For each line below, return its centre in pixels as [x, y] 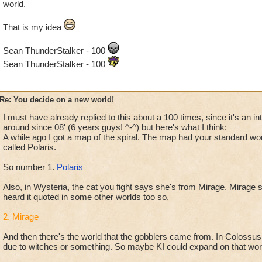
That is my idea [33, 27]
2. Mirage [20, 217]
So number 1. [30, 167]
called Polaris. [29, 147]
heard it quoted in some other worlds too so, [86, 197]
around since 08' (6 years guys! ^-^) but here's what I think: [115, 127]
